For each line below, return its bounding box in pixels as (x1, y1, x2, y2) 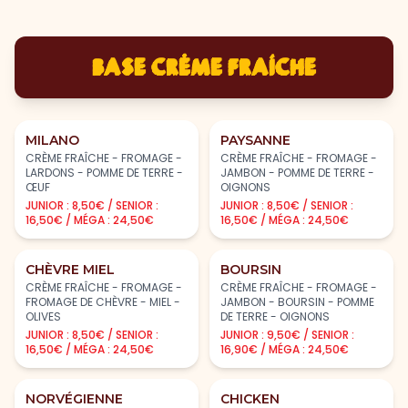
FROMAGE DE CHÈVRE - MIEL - (25, 293, 180, 310)
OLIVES (25, 308, 61, 324)
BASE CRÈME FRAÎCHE (92, 51, 316, 82)
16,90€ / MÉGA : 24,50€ (220, 341, 349, 357)
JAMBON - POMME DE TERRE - (220, 164, 374, 180)
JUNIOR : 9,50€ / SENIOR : (220, 326, 354, 342)
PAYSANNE (220, 131, 291, 148)
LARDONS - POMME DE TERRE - (25, 164, 183, 180)
